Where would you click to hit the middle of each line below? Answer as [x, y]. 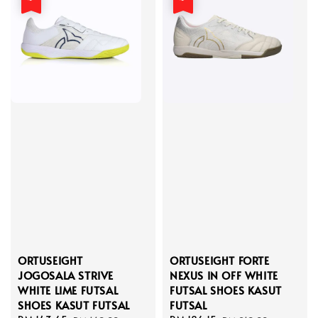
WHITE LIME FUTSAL [68, 290]
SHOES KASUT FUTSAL [74, 305]
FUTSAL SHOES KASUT [226, 290]
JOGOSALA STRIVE [66, 275]
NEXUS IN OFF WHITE [224, 275]
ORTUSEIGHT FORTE [220, 260]
